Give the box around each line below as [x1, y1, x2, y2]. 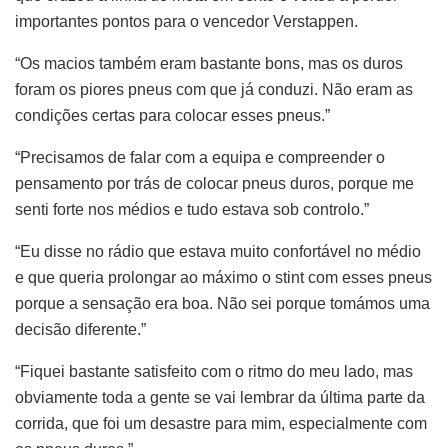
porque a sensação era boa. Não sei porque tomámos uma [15, 294, 430, 312]
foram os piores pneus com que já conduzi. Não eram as [15, 80, 413, 98]
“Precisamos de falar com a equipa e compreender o [15, 148, 385, 166]
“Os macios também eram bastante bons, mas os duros [15, 54, 403, 72]
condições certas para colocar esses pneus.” [15, 106, 330, 124]
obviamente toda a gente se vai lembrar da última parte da [15, 388, 425, 406]
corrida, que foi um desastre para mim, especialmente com [15, 414, 427, 432]
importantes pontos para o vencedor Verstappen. [15, 12, 358, 30]
